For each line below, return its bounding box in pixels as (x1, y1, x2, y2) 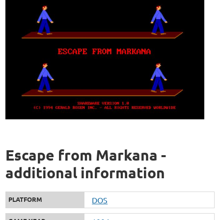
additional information (5, 163, 165, 182)
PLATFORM (8, 194, 43, 203)
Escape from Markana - (5, 145, 166, 164)
